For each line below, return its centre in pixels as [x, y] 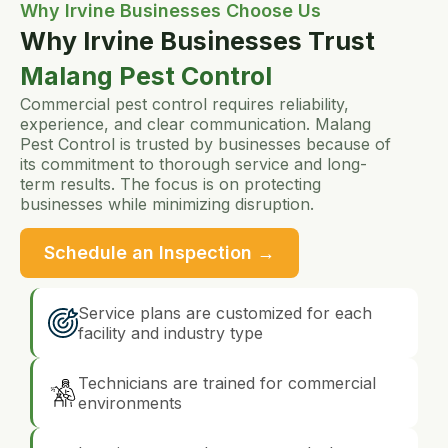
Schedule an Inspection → [159, 253]
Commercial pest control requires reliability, [184, 103]
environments [130, 403]
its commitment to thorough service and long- [193, 163]
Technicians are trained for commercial [227, 383]
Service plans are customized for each [225, 313]
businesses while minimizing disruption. [167, 203]
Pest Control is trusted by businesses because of [205, 143]
